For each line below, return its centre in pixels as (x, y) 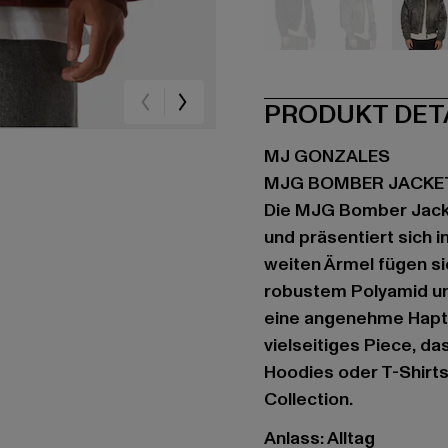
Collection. (308, 399)
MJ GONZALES (327, 156)
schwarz (327, 61)
